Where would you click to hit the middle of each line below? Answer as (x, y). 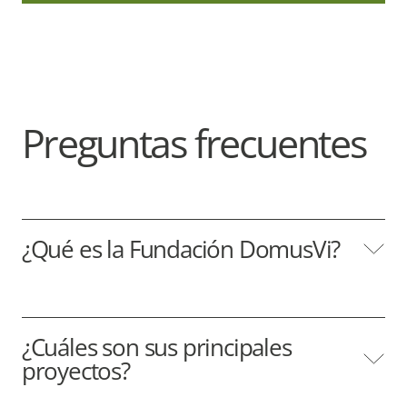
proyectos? (75, 371)
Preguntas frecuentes (194, 144)
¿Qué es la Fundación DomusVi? (181, 249)
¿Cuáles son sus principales (156, 347)
